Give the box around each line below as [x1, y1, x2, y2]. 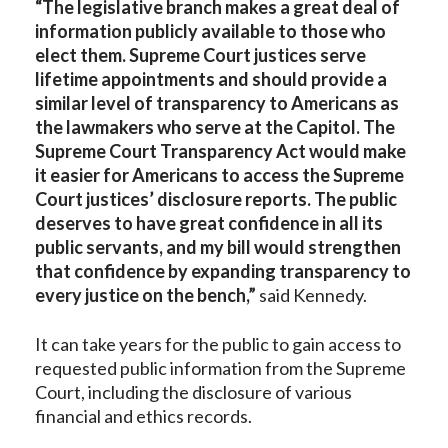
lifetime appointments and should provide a [35, 68, 387, 90]
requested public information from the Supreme [35, 357, 406, 379]
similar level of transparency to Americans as [35, 92, 399, 114]
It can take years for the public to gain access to [35, 333, 401, 355]
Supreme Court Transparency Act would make [35, 140, 406, 162]
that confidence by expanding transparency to [35, 260, 411, 282]
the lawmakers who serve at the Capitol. [35, 116, 360, 138]
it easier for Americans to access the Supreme [35, 164, 404, 186]
